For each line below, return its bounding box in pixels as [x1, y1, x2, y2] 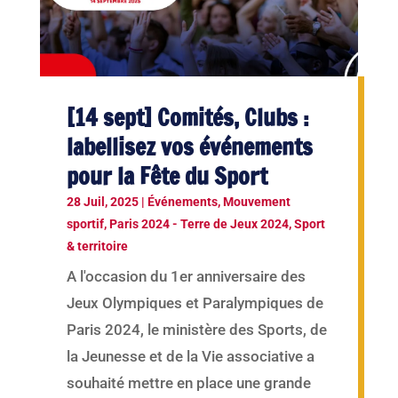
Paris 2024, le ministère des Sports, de [66, 320, 327, 338]
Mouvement [222, 194, 291, 209]
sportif [66, 216, 104, 231]
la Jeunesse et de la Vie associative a [66, 346, 314, 365]
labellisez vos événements [66, 130, 313, 163]
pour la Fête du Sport [66, 159, 267, 193]
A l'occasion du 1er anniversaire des [66, 267, 306, 285]
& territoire [66, 238, 128, 253]
